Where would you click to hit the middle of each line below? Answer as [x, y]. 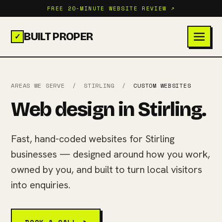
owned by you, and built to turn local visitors [107, 169]
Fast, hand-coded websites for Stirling [93, 139]
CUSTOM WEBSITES [162, 85]
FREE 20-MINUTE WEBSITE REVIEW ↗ [111, 8]
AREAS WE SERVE [38, 85]
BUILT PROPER [58, 37]
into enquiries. [41, 185]
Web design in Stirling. [109, 110]
